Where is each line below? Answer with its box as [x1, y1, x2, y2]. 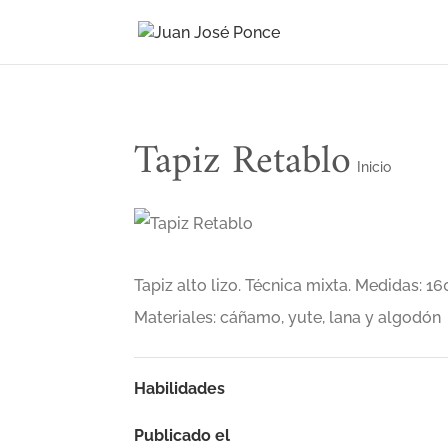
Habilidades [134, 379, 226, 398]
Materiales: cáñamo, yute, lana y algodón [134, 308, 442, 327]
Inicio [357, 159, 392, 175]
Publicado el [134, 426, 231, 445]
